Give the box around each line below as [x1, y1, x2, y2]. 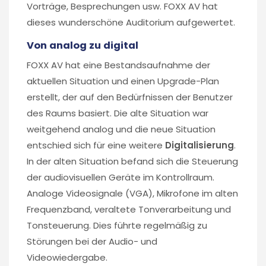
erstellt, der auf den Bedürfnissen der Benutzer [27, 90, 233, 103]
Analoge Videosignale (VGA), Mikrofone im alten [27, 186, 238, 199]
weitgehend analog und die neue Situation [27, 122, 216, 135]
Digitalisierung [165, 138, 234, 151]
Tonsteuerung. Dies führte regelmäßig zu [27, 218, 207, 232]
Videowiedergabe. [27, 251, 107, 264]
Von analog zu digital [27, 38, 138, 52]
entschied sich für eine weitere [27, 138, 165, 151]
